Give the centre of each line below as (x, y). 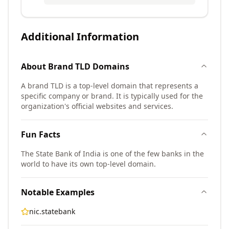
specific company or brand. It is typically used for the (112, 96)
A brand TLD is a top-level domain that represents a (110, 86)
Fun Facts (41, 134)
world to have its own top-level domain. (88, 164)
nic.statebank (52, 211)
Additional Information (80, 37)
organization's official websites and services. (97, 106)
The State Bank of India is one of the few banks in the (112, 154)
